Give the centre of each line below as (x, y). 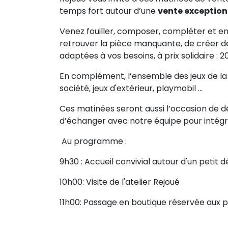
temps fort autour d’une (109, 11)
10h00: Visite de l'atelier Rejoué (121, 182)
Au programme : (94, 141)
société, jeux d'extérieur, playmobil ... (132, 88)
